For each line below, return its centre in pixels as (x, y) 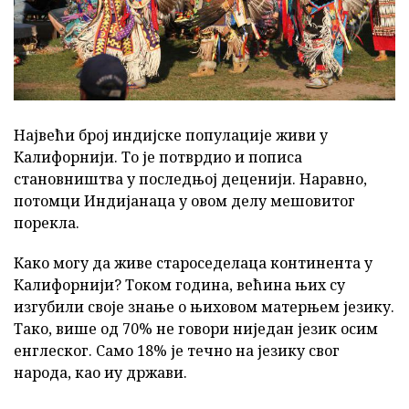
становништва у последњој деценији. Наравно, (190, 178)
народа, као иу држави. (100, 372)
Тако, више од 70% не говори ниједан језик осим (196, 328)
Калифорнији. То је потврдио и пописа (158, 157)
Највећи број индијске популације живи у (171, 135)
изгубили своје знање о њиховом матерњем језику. (204, 306)
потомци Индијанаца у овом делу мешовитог (184, 200)
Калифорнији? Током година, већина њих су (179, 284)
